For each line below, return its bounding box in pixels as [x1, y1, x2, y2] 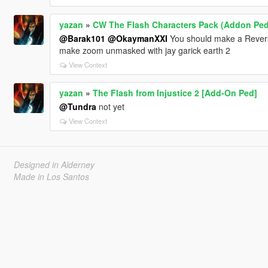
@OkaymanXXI [107, 32, 167, 45]
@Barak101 [59, 32, 105, 45]
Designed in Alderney [13, 159, 95, 171]
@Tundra [59, 100, 96, 113]
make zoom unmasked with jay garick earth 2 [59, 44, 230, 57]
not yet [96, 100, 124, 113]
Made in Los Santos [13, 170, 89, 183]
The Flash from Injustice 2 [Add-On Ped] [92, 87, 257, 99]
